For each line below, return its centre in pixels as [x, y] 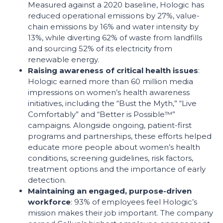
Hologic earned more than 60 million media [111, 81]
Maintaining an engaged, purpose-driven [110, 191]
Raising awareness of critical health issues [113, 70]
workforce [49, 202]
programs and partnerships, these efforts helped [120, 136]
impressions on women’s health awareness [109, 92]
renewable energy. [63, 59]
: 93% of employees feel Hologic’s [134, 202]
